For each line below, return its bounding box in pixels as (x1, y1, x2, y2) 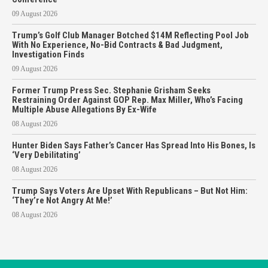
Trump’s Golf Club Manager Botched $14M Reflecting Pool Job (12, 29, 249, 41)
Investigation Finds (12, 48, 84, 60)
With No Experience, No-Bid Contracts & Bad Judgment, (12, 39, 223, 50)
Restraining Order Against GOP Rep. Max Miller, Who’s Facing (12, 94, 243, 105)
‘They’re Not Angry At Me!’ (12, 194, 112, 206)
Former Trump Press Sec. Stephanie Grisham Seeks (12, 84, 211, 96)
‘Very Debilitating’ (12, 149, 81, 160)
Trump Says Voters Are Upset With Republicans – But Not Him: (12, 185, 248, 196)
